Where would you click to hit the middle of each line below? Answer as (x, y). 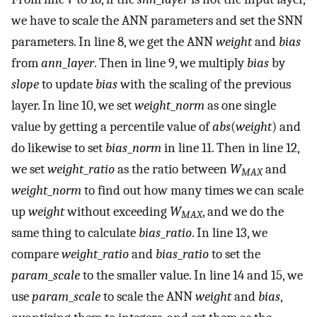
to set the (235, 254)
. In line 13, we (230, 232)
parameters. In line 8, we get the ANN (114, 41)
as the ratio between (172, 169)
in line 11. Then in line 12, (230, 148)
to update (67, 84)
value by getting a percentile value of (112, 126)
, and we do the (243, 211)
